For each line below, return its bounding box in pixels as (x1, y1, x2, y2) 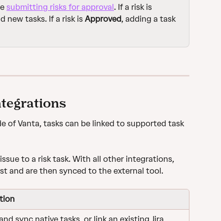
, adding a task (121, 14, 178, 24)
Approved (85, 14, 121, 24)
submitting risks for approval (6, 2, 114, 12)
